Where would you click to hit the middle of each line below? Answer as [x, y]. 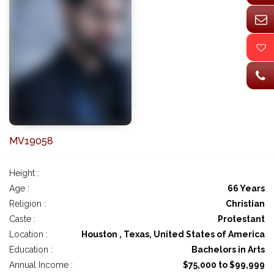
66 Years [246, 189]
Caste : [22, 219]
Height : [24, 173]
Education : [31, 250]
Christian [245, 204]
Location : [28, 235]
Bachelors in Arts [228, 250]
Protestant [241, 219]
